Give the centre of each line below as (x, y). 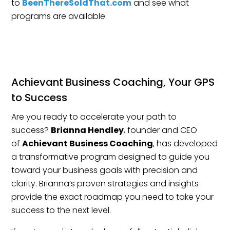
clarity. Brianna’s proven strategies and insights (105, 184)
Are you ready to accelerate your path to (94, 117)
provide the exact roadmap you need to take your (113, 197)
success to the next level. (61, 210)
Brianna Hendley (88, 130)
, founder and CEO (161, 130)
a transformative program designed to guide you (111, 157)
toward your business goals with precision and (105, 170)
